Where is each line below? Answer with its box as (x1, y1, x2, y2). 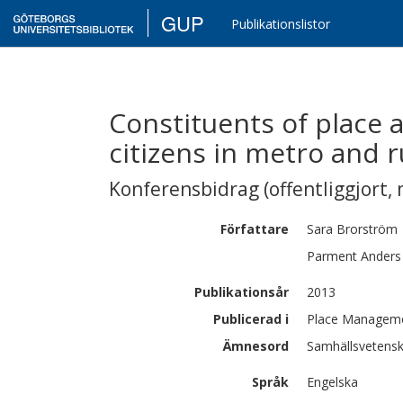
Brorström (336, 220, 398, 237)
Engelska (307, 373, 358, 390)
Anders (361, 247, 401, 264)
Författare (220, 220, 289, 237)
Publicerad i (213, 310, 289, 327)
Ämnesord (223, 337, 289, 354)
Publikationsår (194, 283, 289, 300)
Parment (307, 247, 357, 264)
